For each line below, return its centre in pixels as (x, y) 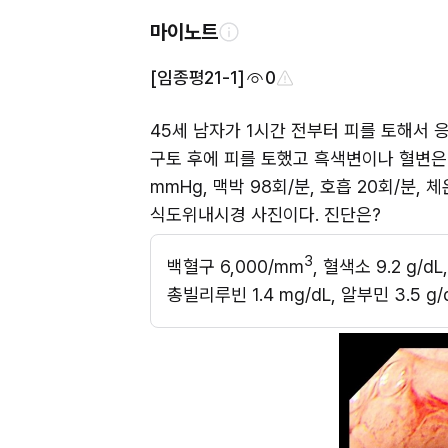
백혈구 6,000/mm (235, 266)
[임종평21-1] (197, 77)
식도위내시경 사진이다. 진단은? (265, 214)
